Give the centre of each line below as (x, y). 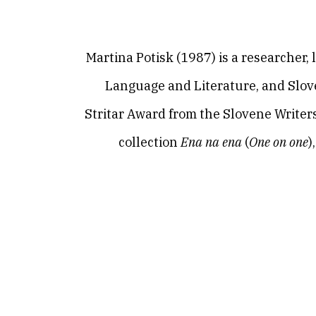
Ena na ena (211, 142)
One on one (279, 142)
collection (150, 142)
